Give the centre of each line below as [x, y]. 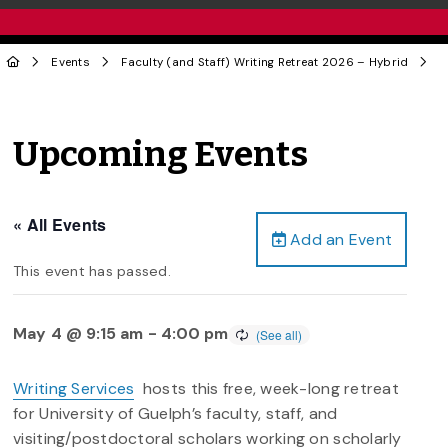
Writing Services [74, 388]
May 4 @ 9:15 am [78, 333]
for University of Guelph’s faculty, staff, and [175, 413]
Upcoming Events [161, 154]
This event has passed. [92, 270]
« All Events [60, 224]
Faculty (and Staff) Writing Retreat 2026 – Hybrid [265, 62]
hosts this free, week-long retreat [266, 388]
